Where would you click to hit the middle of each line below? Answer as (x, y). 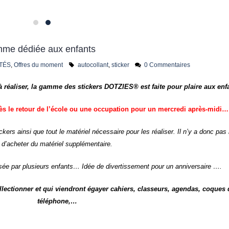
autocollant (93, 100)
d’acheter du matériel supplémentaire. (57, 179)
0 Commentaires (167, 100)
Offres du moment (39, 100)
